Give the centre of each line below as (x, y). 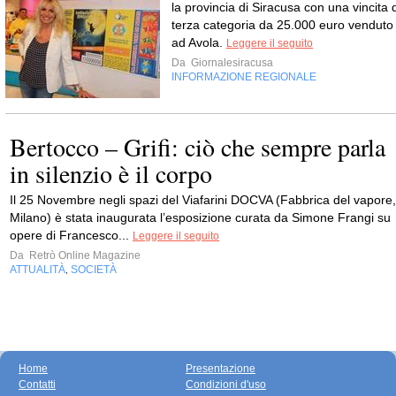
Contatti (37, 385)
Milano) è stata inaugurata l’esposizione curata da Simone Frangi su (200, 217)
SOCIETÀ (94, 270)
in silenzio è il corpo (111, 173)
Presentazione (221, 369)
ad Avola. (199, 42)
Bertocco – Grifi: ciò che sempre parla (198, 147)
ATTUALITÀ (38, 270)
